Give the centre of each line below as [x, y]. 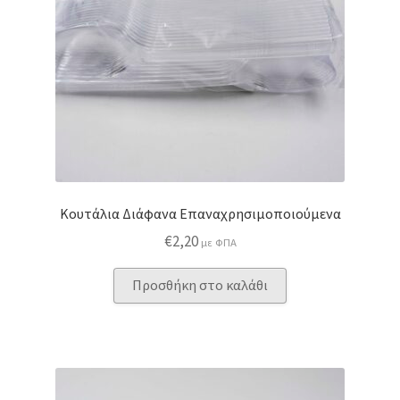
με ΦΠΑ [218, 242]
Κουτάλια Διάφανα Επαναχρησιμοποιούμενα [200, 213]
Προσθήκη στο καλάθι [200, 285]
